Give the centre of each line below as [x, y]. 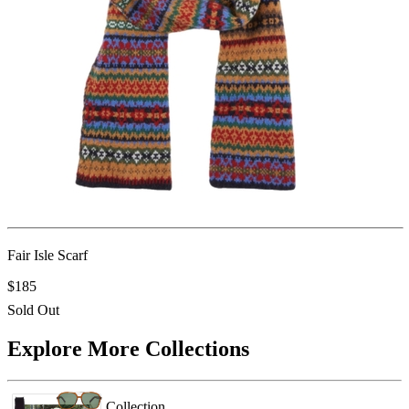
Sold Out [33, 310]
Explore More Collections [128, 348]
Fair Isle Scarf [47, 255]
